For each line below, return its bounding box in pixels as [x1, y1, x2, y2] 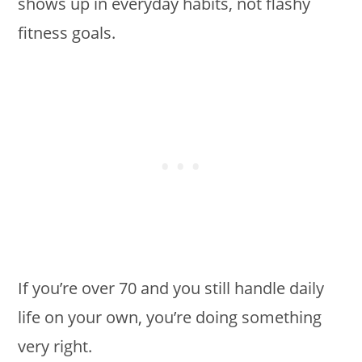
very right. [18, 335, 93, 358]
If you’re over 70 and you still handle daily [18, 277, 325, 300]
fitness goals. [18, 22, 116, 44]
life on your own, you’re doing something [18, 306, 322, 329]
